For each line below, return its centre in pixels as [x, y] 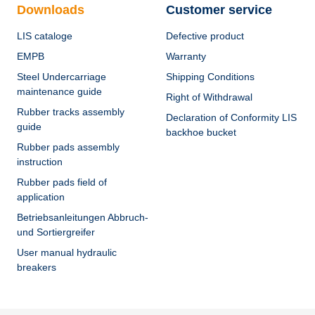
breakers [37, 267]
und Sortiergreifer [56, 232]
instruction [40, 162]
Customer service [219, 10]
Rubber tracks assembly [71, 112]
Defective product [205, 36]
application [41, 197]
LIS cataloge [45, 36]
